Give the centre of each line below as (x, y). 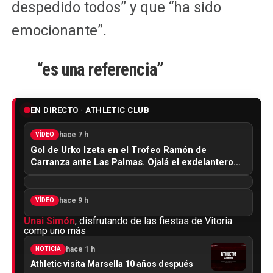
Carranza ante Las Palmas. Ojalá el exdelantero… (135, 162)
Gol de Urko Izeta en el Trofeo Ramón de (118, 150)
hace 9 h (73, 200)
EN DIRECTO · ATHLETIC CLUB (90, 110)
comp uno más (55, 230)
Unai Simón (49, 221)
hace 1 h (80, 249)
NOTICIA (48, 249)
